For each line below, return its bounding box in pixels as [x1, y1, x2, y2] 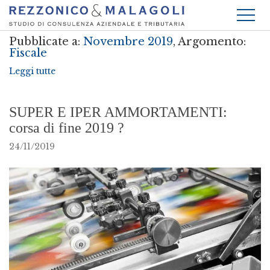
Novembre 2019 [83, 35, 173, 48]
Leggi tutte [9, 66, 55, 77]
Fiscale [9, 46, 47, 60]
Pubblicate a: [9, 35, 83, 48]
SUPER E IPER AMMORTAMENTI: [9, 104, 227, 120]
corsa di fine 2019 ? [9, 120, 124, 136]
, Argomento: [173, 35, 246, 48]
